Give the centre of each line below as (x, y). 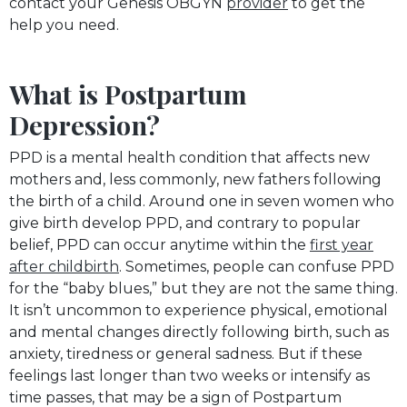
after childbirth (64, 266)
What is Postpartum (128, 93)
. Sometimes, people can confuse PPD (257, 266)
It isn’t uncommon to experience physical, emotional (199, 310)
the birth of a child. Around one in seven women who (202, 201)
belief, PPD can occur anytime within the (159, 244)
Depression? (84, 124)
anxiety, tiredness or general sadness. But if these (186, 353)
